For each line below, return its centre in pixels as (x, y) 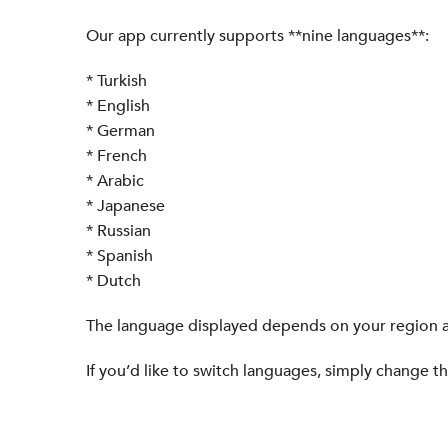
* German (120, 131)
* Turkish (116, 81)
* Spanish (119, 256)
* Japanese (125, 206)
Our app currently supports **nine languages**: (257, 36)
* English (117, 106)
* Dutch (113, 281)
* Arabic (114, 181)
